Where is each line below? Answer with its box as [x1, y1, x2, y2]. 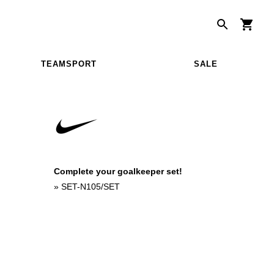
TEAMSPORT [40, 59, 97, 68]
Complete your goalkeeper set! [54, 166, 182, 176]
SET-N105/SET [61, 181, 120, 191]
